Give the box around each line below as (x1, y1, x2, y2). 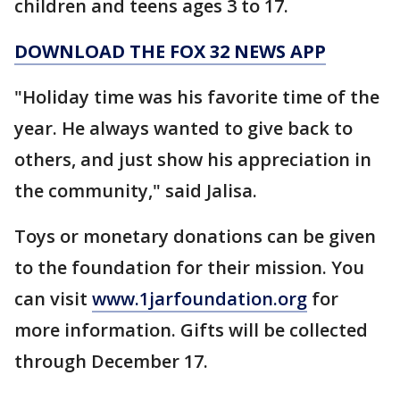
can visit (14, 286, 92, 311)
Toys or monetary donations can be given (14, 223, 376, 248)
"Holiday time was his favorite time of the (14, 84, 379, 109)
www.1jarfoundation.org (92, 286, 307, 311)
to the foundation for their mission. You (14, 254, 364, 279)
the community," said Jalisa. (14, 178, 257, 203)
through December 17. (14, 348, 208, 373)
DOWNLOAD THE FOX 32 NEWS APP (14, 38, 326, 63)
